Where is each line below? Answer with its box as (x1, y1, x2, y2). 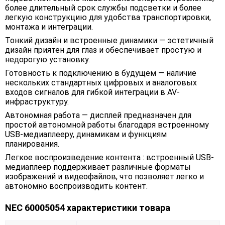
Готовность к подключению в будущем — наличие (5, 68, 196, 78)
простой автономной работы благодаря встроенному (5, 120, 209, 130)
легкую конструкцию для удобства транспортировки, (5, 13, 211, 23)
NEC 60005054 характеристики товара (5, 202, 170, 213)
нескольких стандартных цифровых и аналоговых (5, 78, 197, 88)
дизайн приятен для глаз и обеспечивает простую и (5, 45, 201, 55)
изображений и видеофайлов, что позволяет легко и (5, 172, 204, 182)
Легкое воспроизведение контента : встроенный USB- (5, 153, 214, 163)
